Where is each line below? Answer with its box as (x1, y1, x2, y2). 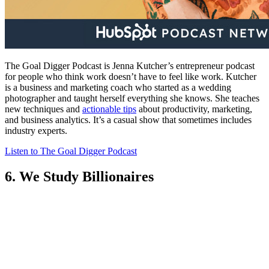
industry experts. (5, 125, 70, 136)
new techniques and (5, 103, 82, 114)
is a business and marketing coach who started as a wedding (5, 82, 231, 92)
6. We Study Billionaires (5, 168, 154, 184)
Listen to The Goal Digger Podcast (5, 145, 137, 156)
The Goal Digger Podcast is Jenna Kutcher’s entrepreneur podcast (5, 60, 255, 71)
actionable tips (82, 103, 136, 114)
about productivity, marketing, (136, 103, 252, 114)
